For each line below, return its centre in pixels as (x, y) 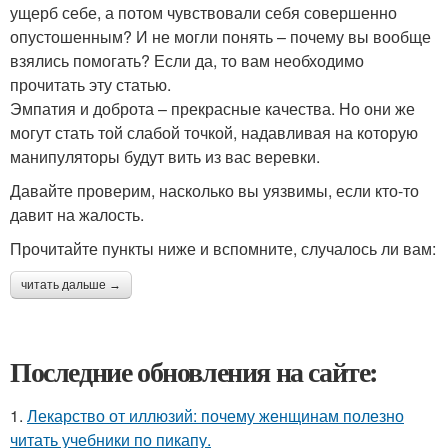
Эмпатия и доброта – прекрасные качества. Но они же (212, 108)
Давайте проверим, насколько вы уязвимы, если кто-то (214, 190)
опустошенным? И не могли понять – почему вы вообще (220, 36)
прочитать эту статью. (90, 84)
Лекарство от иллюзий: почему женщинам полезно (215, 415)
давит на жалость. (77, 214)
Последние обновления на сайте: (194, 371)
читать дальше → (71, 284)
